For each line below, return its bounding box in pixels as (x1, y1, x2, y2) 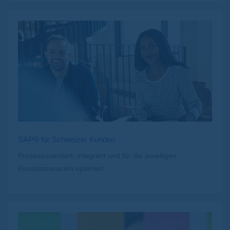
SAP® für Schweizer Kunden (18, 135, 115, 144)
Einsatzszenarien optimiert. (18, 164, 106, 173)
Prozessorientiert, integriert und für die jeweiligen (18, 151, 177, 160)
